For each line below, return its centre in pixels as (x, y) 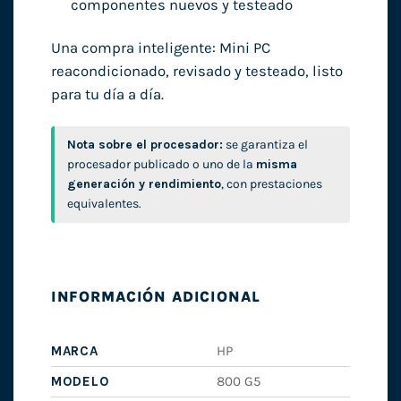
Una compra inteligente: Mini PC (160, 47)
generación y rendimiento (144, 183)
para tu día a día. (107, 94)
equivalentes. (104, 203)
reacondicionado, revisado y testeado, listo (196, 71)
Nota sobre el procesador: (145, 144)
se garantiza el (265, 144)
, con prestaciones (271, 183)
